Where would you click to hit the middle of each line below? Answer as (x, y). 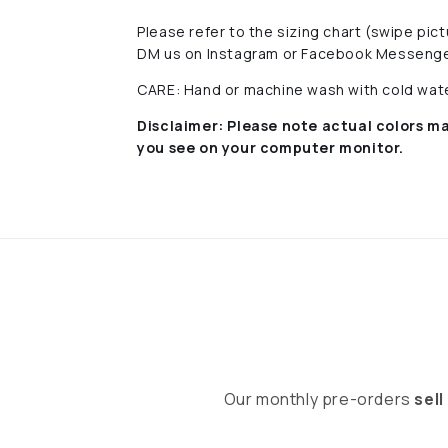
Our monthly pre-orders (319, 399)
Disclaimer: (180, 125)
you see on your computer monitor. (271, 147)
